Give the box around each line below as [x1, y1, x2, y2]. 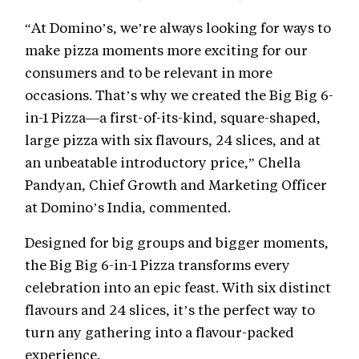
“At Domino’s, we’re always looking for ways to [25, 18, 331, 36]
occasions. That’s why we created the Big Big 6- [25, 85, 333, 103]
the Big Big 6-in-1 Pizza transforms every [25, 255, 290, 273]
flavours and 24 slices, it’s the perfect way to [25, 300, 315, 318]
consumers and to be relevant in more [25, 63, 272, 81]
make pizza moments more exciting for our [25, 40, 308, 58]
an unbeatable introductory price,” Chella [25, 152, 301, 171]
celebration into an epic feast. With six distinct [25, 277, 331, 296]
